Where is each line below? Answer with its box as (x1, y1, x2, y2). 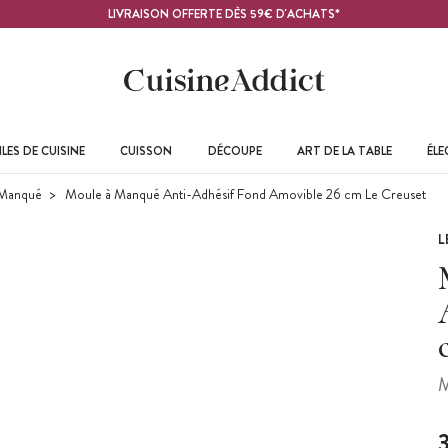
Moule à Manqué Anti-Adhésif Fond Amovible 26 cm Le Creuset (62, 184, 426, 204)
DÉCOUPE (207, 141, 262, 160)
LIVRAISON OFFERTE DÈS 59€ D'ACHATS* (108, 4, 340, 23)
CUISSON (120, 141, 173, 160)
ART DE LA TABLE (296, 141, 392, 160)
